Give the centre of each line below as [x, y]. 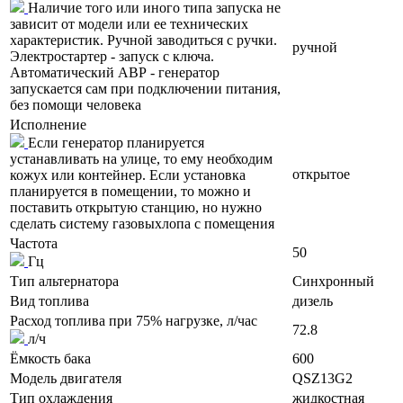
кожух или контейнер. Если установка [128, 175]
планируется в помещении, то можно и [130, 192]
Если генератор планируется [116, 143]
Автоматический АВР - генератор [115, 73]
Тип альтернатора [64, 282]
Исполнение [48, 125]
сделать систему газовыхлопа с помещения [142, 224]
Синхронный [333, 282]
